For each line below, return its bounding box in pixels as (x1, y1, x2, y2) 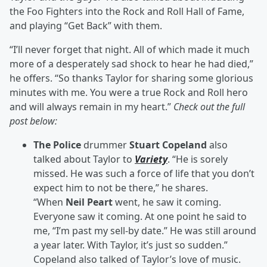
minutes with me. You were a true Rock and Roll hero (10, 86, 248, 99)
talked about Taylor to (33, 153, 135, 166)
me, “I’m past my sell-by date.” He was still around (33, 224, 256, 237)
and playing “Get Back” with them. (10, 19, 164, 32)
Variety (135, 153, 167, 166)
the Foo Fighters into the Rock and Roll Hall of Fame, (10, 5, 244, 18)
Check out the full (173, 100, 245, 113)
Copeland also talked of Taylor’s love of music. (33, 253, 241, 266)
